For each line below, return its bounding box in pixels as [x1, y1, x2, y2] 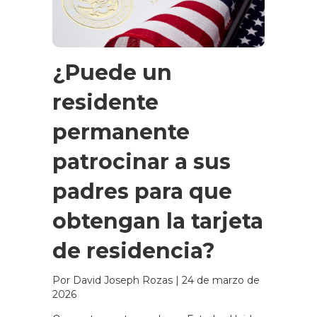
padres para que [52, 178, 232, 204]
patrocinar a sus [52, 148, 231, 175]
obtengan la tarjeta [52, 207, 263, 234]
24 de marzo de [182, 273, 260, 287]
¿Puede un [52, 59, 172, 86]
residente [52, 88, 158, 115]
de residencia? [52, 237, 215, 264]
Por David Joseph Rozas [52, 273, 175, 287]
